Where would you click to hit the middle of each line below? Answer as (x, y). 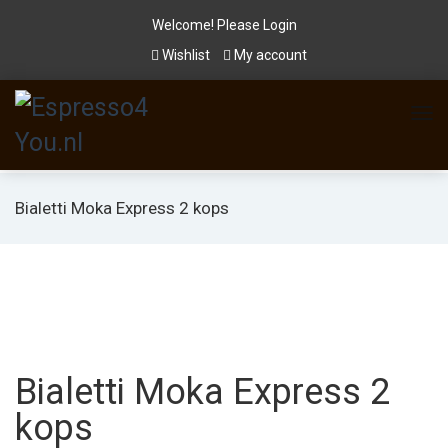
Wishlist (186, 55)
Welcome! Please (207, 25)
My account (269, 55)
